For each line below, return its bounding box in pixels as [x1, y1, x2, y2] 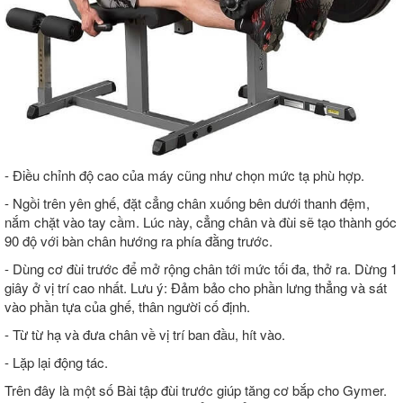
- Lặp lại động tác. [4, 353, 108, 372]
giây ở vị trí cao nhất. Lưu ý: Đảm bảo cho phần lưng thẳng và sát [4, 278, 387, 298]
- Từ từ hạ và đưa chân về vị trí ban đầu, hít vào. [4, 325, 285, 345]
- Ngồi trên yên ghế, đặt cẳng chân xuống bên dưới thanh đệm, [4, 193, 370, 213]
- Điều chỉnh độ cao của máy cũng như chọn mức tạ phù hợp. [4, 166, 364, 185]
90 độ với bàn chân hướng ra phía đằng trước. [4, 231, 273, 251]
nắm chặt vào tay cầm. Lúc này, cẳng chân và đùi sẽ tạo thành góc [4, 212, 397, 232]
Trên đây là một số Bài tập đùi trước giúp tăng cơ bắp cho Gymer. [4, 381, 387, 400]
